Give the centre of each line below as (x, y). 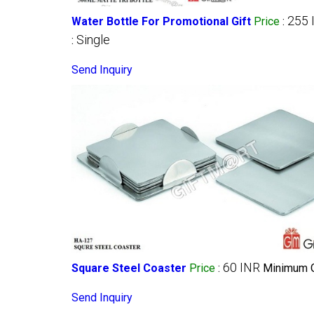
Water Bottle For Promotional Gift (161, 21)
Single (93, 39)
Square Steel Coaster (129, 268)
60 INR (241, 267)
